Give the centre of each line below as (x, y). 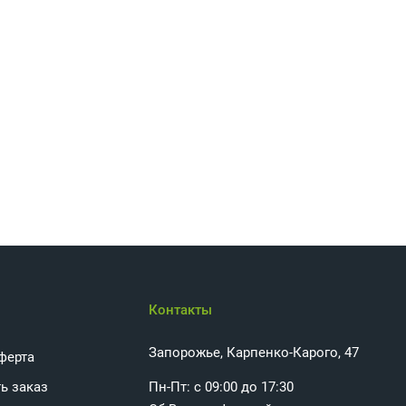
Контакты (180, 310)
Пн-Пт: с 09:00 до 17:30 (221, 387)
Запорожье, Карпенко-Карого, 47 (253, 353)
